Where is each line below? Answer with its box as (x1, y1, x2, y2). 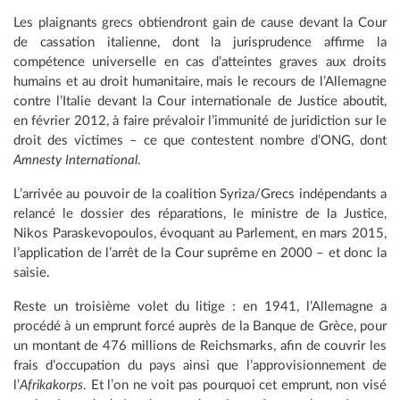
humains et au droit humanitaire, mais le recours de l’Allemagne (13, 75, 387, 88)
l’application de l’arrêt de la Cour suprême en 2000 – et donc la (13, 246, 387, 260)
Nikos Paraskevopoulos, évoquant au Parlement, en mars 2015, (13, 227, 387, 240)
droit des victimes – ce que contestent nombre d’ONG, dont (13, 134, 387, 147)
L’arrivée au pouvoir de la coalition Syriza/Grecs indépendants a (13, 187, 387, 201)
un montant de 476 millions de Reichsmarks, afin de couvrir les (13, 339, 387, 353)
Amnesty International (13, 154, 137, 167)
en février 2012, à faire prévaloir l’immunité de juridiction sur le (13, 114, 387, 128)
